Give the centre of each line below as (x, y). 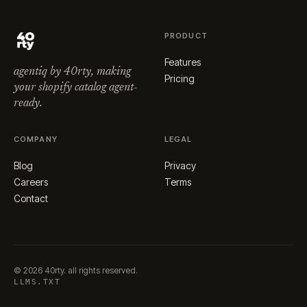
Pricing (180, 78)
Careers (31, 182)
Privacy (180, 165)
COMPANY (36, 139)
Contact (31, 198)
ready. (28, 103)
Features (183, 62)
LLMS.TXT (37, 282)
